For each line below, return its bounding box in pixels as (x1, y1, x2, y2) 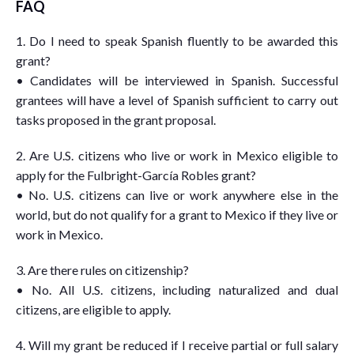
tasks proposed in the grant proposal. (16, 112, 216, 127)
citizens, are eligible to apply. (16, 302, 171, 317)
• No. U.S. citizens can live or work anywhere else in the (16, 187, 338, 202)
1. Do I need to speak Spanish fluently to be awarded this (16, 33, 338, 48)
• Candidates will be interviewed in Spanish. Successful (16, 73, 338, 88)
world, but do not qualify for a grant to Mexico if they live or (16, 207, 338, 222)
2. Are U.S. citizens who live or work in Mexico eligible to (16, 148, 338, 163)
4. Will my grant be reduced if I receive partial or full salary (16, 337, 338, 352)
